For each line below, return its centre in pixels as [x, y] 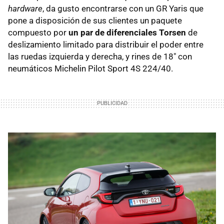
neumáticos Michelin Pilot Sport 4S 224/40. [90, 68]
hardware [25, 8]
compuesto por [38, 32]
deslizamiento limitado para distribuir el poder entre [106, 44]
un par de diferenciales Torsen [127, 32]
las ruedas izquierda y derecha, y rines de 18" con [100, 56]
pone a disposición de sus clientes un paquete [95, 20]
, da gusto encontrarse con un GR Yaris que [123, 8]
